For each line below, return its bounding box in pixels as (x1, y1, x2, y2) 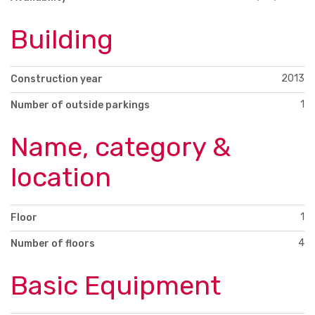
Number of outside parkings (11, 99, 150, 112)
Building (11, 22, 113, 56)
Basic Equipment (11, 269, 221, 302)
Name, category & (11, 131, 231, 164)
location (11, 161, 111, 194)
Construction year (11, 73, 103, 86)
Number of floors (11, 238, 95, 250)
